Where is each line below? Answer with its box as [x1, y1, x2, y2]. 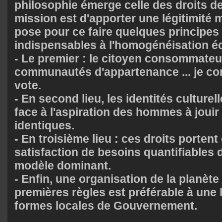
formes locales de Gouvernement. [14, 199, 197, 212]
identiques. [14, 118, 74, 132]
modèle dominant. [14, 159, 111, 172]
